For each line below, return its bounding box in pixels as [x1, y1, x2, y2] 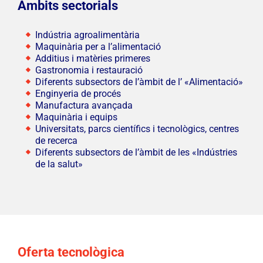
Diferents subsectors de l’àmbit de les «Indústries [35, 147, 237, 159]
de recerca [35, 135, 77, 147]
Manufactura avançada [35, 100, 133, 112]
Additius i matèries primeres [35, 53, 150, 65]
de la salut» [35, 159, 83, 170]
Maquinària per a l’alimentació [35, 41, 161, 53]
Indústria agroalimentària [35, 29, 140, 41]
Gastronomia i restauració [35, 65, 143, 76]
